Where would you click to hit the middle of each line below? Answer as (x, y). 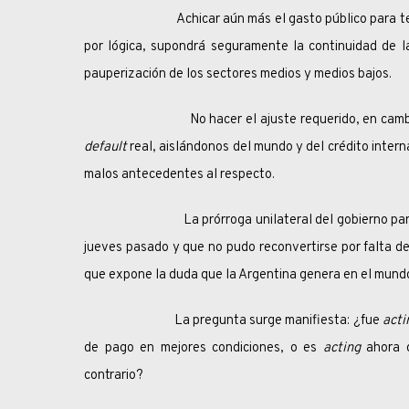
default (107, 147)
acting (341, 348)
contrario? (114, 376)
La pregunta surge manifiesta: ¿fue (233, 321)
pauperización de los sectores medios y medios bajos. (238, 74)
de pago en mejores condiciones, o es (204, 348)
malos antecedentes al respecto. (179, 175)
